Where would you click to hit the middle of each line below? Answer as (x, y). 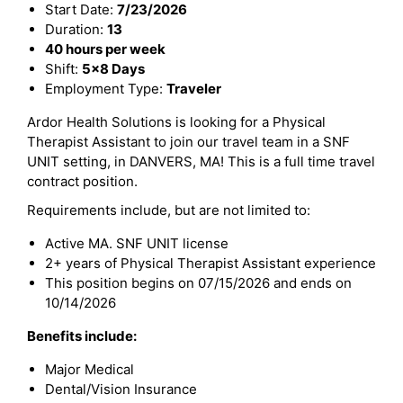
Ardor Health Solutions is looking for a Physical (176, 122)
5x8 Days (113, 69)
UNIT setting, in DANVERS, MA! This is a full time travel (201, 161)
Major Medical (90, 369)
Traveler (194, 89)
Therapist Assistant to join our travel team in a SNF (188, 142)
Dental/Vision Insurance (121, 389)
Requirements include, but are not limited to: (169, 210)
